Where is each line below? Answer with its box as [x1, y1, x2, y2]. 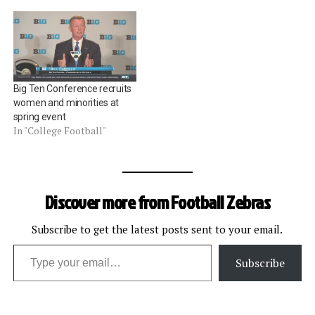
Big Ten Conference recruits [13, 83, 132, 95]
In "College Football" [13, 124, 106, 138]
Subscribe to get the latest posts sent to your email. [32, 222, 283, 237]
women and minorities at [13, 97, 120, 109]
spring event [13, 111, 66, 123]
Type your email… [12, 236, 50, 252]
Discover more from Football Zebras [44, 189, 271, 215]
